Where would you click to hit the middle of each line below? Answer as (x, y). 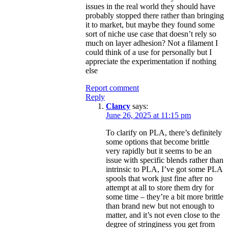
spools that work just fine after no (159, 178)
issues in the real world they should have (150, 6)
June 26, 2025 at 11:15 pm (148, 115)
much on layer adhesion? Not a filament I (152, 43)
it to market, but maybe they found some (150, 24)
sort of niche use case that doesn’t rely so (151, 34)
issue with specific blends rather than (165, 160)
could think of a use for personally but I (149, 52)
